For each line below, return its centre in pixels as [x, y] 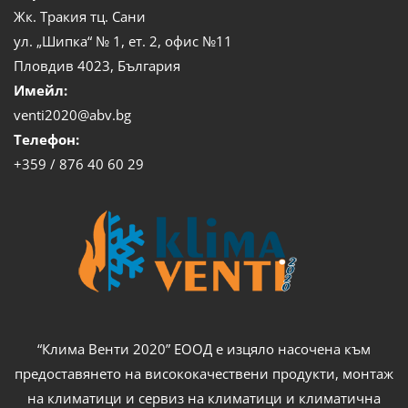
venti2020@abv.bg [72, 114]
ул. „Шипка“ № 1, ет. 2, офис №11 [123, 41]
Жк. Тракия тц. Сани [80, 16]
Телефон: [46, 139]
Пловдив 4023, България [97, 65]
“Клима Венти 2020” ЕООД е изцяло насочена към [204, 349]
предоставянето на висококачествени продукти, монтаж [204, 374]
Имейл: [41, 90]
